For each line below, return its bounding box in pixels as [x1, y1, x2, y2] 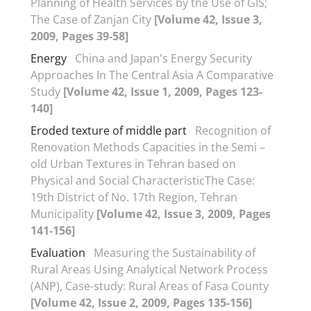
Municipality [31, 205, 96, 221]
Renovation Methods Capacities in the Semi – [31, 139, 265, 155]
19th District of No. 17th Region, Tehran [31, 189, 237, 205]
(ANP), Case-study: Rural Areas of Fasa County [31, 278, 269, 294]
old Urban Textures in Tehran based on [31, 155, 236, 171]
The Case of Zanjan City [31, 11, 154, 27]
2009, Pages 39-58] [31, 28, 128, 44]
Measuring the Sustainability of [94, 244, 255, 260]
